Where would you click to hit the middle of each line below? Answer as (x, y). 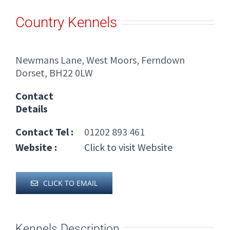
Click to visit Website (127, 147)
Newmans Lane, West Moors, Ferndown (100, 60)
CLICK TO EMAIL (70, 183)
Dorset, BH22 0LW (54, 72)
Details (32, 108)
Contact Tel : (44, 131)
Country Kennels (66, 22)
